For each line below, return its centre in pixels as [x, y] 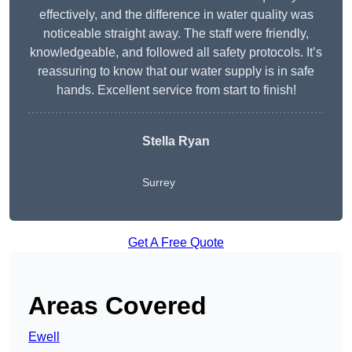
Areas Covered [117, 306]
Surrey [159, 183]
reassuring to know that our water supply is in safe [176, 71]
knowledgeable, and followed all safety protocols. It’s [176, 53]
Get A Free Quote [176, 243]
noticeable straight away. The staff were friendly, [176, 34]
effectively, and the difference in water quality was [176, 15]
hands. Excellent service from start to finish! [176, 90]
